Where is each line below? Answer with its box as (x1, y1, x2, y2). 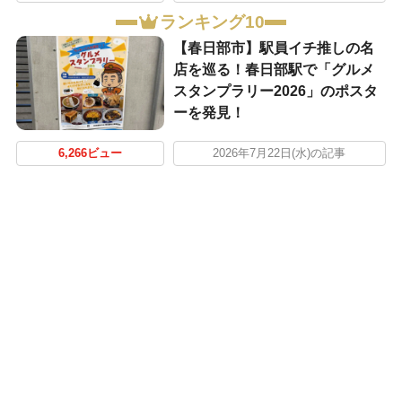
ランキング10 (160, 13, 266, 32)
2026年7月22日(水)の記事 (213, 147, 346, 161)
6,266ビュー (57, 147, 122, 161)
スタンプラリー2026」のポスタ (172, 83, 378, 100)
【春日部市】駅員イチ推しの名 (172, 40, 374, 57)
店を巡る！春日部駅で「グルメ (172, 62, 374, 78)
